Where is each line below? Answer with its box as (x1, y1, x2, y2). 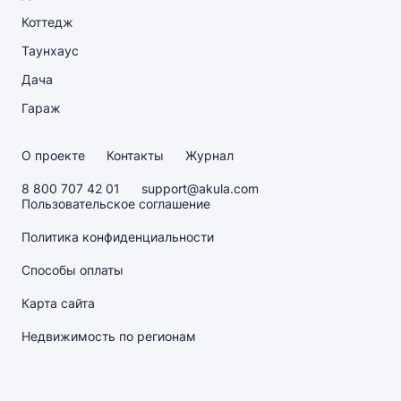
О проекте (21, 148, 85, 163)
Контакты (107, 148, 164, 163)
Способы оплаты (21, 262, 124, 277)
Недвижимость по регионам (21, 328, 196, 344)
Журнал (185, 148, 234, 163)
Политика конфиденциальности (21, 229, 214, 244)
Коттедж (21, 14, 73, 30)
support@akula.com (141, 181, 259, 196)
